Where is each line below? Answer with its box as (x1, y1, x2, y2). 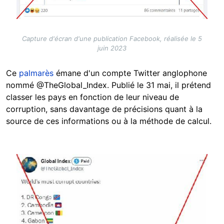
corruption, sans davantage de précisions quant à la (6, 103, 202, 114)
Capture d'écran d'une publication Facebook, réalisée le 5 (22, 34, 202, 42)
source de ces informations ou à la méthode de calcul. (6, 115, 211, 126)
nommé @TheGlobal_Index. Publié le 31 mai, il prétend (6, 79, 211, 90)
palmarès (19, 67, 53, 78)
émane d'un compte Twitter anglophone (53, 67, 207, 78)
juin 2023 (97, 43, 126, 52)
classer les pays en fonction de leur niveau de (6, 91, 179, 102)
